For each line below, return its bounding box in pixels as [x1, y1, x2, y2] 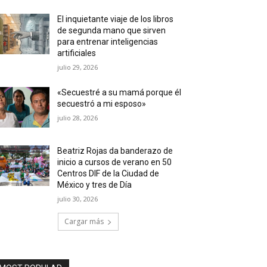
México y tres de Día [57, 180, 132, 190]
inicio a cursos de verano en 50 [57, 157, 172, 167]
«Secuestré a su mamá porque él [57, 88, 182, 97]
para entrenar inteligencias [57, 37, 159, 46]
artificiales [57, 48, 97, 58]
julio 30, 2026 [57, 194, 98, 204]
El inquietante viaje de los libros [57, 14, 174, 24]
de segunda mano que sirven [57, 26, 166, 35]
